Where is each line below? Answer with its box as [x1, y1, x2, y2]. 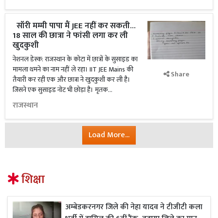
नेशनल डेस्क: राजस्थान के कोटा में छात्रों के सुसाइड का [13, 54, 138, 65]
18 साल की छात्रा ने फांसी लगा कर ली [13, 29, 128, 42]
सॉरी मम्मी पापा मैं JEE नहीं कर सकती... [13, 19, 136, 33]
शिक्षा [19, 170, 45, 189]
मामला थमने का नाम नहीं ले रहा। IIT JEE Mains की [13, 64, 133, 75]
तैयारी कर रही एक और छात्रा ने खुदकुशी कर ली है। [13, 74, 130, 85]
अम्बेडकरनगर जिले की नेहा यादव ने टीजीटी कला [65, 200, 202, 214]
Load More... [89, 128, 129, 142]
